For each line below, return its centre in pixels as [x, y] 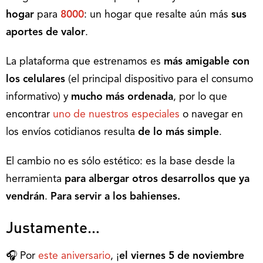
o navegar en [211, 114]
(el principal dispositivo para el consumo [159, 79]
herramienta [35, 179]
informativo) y [38, 97]
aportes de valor [45, 32]
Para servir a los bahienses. [114, 197]
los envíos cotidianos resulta [72, 132]
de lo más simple [178, 132]
